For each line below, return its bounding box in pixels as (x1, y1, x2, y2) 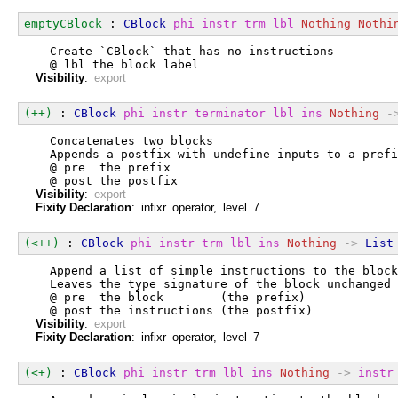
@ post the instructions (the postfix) (36, 303, 313, 317)
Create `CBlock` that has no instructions (36, 44, 334, 58)
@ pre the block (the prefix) (36, 290, 306, 304)
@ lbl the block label (36, 57, 199, 71)
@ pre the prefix (36, 160, 171, 174)
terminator (195, 106, 266, 120)
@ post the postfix (36, 173, 178, 187)
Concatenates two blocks (36, 133, 213, 147)
